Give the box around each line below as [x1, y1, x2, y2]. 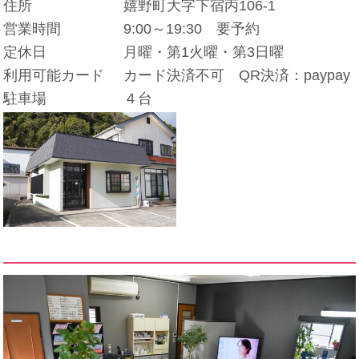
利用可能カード [3, 67, 105, 83]
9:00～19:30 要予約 [123, 20, 260, 37]
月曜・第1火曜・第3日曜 [123, 43, 284, 60]
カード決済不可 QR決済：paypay [123, 67, 350, 83]
